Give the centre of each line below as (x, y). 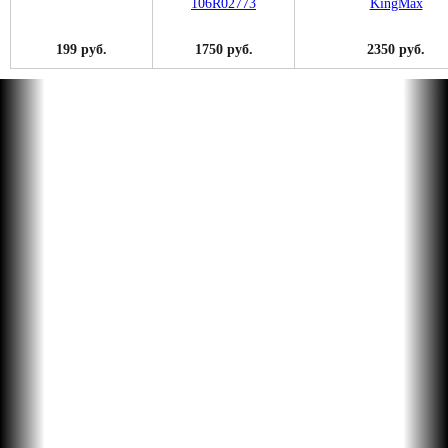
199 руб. (81, 49)
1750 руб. (223, 49)
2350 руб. (396, 49)
